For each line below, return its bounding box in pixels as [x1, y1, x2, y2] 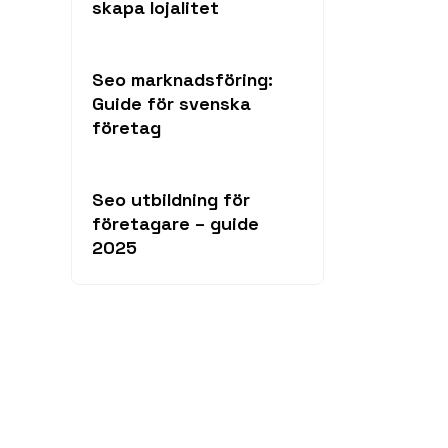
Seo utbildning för [92, 188, 250, 211]
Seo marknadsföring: [92, 68, 273, 91]
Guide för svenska [92, 92, 251, 115]
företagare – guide [92, 212, 259, 235]
